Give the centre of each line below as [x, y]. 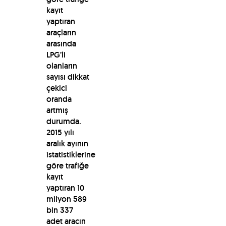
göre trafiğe [67, 165]
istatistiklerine [71, 154]
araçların [61, 32]
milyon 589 [66, 199]
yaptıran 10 [65, 188]
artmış [57, 110]
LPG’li [56, 54]
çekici [56, 88]
